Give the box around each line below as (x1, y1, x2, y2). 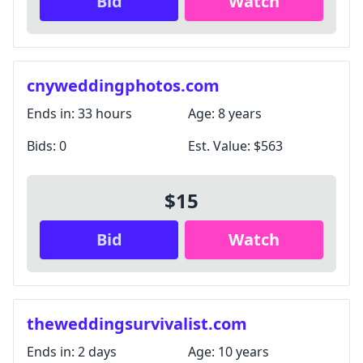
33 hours (78, 105, 132, 122)
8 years (218, 105, 262, 122)
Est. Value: (188, 137, 254, 155)
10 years (218, 343, 269, 361)
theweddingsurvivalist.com (27, 313, 247, 335)
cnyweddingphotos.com (27, 75, 220, 96)
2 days (78, 343, 117, 361)
